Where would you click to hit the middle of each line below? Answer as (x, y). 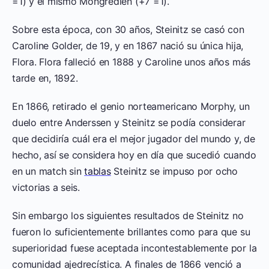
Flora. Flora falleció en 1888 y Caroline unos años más (131, 62)
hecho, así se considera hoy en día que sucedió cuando (134, 155)
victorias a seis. (46, 187)
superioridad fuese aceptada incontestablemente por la (134, 248)
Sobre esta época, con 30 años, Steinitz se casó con (128, 29)
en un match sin (48, 171)
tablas (98, 171)
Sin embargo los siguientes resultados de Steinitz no (128, 215)
